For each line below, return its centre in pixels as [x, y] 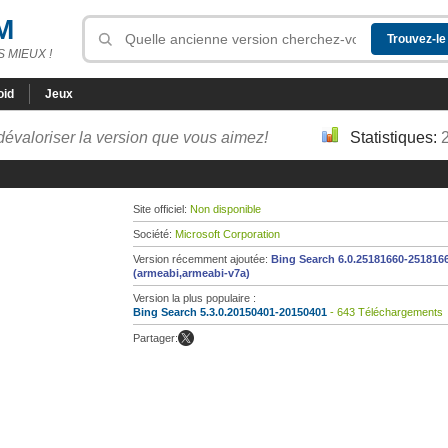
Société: [154, 234]
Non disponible [225, 209]
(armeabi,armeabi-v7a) [191, 273]
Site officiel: [161, 209]
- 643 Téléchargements [385, 312]
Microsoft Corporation [227, 234]
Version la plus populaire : [194, 298]
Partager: [155, 338]
